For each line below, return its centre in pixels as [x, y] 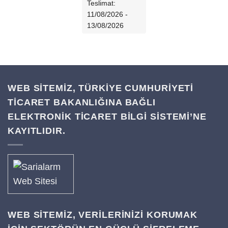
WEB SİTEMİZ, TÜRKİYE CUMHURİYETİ [101, 88]
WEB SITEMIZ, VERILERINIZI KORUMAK [103, 215]
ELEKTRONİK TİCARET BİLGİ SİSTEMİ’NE [107, 116]
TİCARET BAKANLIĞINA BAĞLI [82, 102]
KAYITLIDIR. [37, 131]
